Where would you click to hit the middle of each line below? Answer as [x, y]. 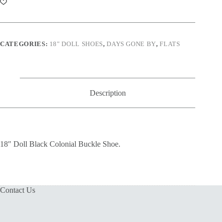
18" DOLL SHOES [76, 44]
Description [108, 93]
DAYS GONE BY [132, 44]
